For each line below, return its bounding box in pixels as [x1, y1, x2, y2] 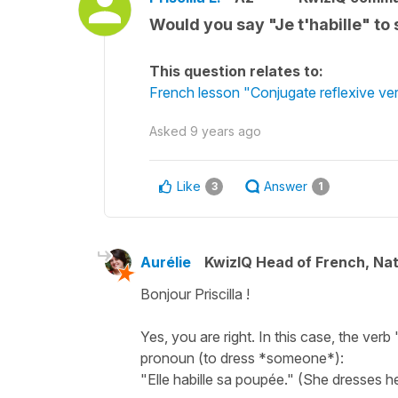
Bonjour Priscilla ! [140, 285, 250, 303]
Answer [264, 179, 307, 194]
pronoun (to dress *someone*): [140, 349, 344, 367]
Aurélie [140, 253, 191, 271]
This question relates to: [149, 62, 323, 80]
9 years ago [190, 123, 261, 139]
